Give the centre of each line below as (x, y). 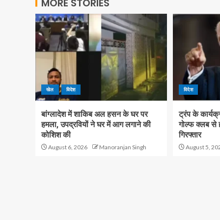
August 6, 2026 (67, 147)
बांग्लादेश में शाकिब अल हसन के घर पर (95, 114)
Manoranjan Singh (123, 147)
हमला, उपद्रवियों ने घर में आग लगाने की (96, 124)
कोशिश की (56, 135)
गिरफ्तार (190, 135)
